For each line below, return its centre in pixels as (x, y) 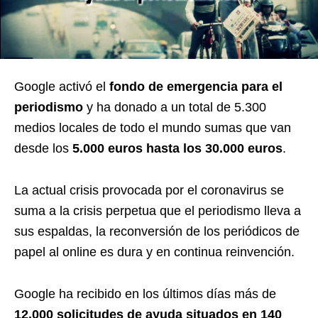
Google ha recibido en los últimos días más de (145, 294)
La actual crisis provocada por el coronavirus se (149, 190)
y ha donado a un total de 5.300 (175, 107)
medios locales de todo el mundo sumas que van (153, 127)
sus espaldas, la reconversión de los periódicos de (157, 231)
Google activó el (62, 86)
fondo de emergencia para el (196, 86)
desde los (43, 148)
